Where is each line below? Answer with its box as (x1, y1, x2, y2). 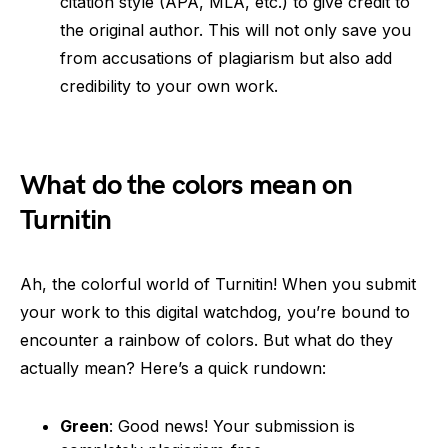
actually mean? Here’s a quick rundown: (20, 358, 326, 378)
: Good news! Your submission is (109, 416, 355, 436)
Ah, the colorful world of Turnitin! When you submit (20, 274, 416, 294)
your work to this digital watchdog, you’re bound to (20, 302, 410, 322)
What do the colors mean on (20, 169, 352, 202)
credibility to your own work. (60, 76, 278, 96)
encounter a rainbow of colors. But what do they (20, 330, 393, 350)
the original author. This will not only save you (60, 20, 411, 40)
